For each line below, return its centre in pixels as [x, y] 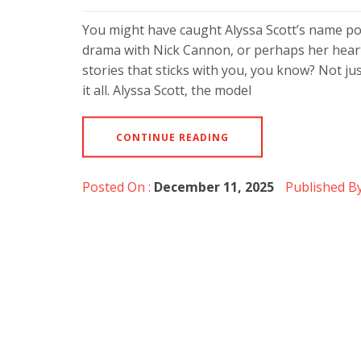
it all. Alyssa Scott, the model [167, 90]
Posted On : [118, 187]
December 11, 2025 [214, 187]
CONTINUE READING [172, 137]
